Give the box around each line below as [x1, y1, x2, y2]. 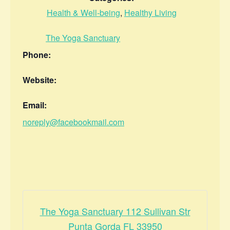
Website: [23, 73, 56, 86]
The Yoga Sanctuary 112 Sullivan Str [40, 204, 190, 218]
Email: [23, 99, 47, 111]
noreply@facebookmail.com [23, 116, 124, 128]
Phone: [23, 48, 51, 61]
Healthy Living [124, 6, 177, 18]
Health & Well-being [46, 6, 120, 18]
